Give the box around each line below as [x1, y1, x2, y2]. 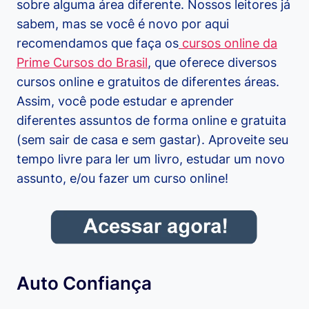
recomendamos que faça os [17, 36, 179, 51]
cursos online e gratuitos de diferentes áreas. [17, 74, 279, 90]
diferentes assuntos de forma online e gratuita [17, 113, 286, 128]
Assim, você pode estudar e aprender [17, 94, 234, 109]
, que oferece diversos [148, 55, 277, 70]
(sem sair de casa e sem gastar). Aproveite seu [17, 132, 288, 148]
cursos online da [179, 36, 277, 51]
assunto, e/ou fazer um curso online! [17, 171, 228, 186]
